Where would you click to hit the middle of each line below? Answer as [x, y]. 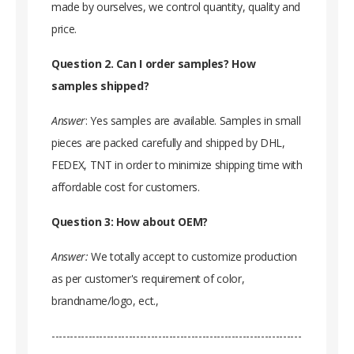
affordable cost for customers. [127, 186]
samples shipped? [102, 85]
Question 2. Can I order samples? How [154, 63]
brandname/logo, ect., [105, 300]
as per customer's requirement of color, [148, 278]
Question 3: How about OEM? [130, 221]
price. [66, 28]
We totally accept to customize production [192, 256]
